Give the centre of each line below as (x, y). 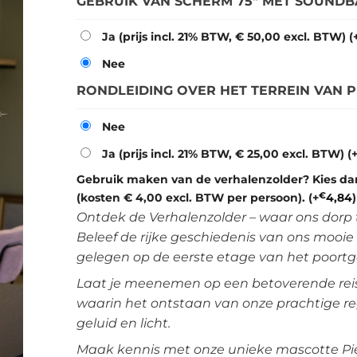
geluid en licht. (123, 323)
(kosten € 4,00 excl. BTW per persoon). (192, 197)
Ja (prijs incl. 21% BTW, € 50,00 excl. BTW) (225, 37)
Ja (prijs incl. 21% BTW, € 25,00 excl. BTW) (224, 153)
